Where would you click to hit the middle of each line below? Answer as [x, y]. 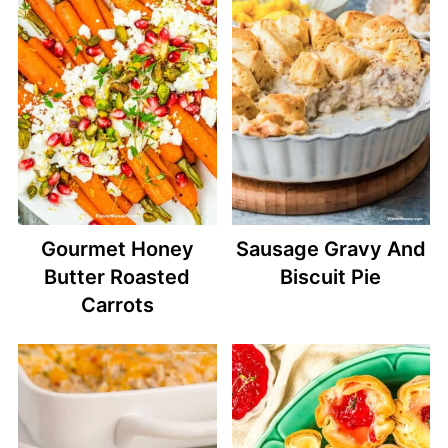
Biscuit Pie [331, 277]
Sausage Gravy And [330, 249]
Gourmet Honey [117, 249]
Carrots [117, 305]
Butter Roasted [117, 277]
